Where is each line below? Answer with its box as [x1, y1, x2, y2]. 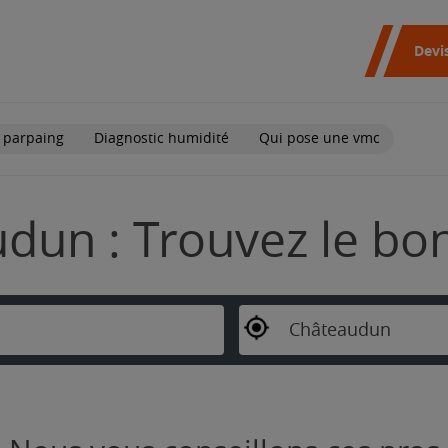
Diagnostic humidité [94, 129, 229, 147]
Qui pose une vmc [259, 129, 380, 147]
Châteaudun [288, 318, 391, 341]
